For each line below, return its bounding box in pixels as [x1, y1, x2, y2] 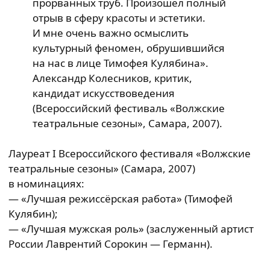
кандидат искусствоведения [33, 86, 175, 100]
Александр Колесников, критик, [33, 71, 192, 85]
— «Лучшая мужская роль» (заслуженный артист [8, 222, 254, 236]
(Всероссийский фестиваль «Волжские [33, 101, 225, 115]
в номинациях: [8, 177, 84, 190]
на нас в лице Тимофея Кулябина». [33, 56, 209, 70]
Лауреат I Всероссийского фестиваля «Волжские [8, 146, 251, 160]
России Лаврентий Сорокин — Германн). [8, 237, 213, 251]
